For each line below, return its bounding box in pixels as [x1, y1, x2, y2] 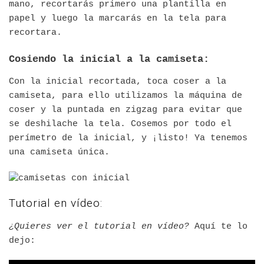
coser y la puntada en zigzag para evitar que [9, 105, 242, 115]
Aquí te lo [194, 222, 247, 232]
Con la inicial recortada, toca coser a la [9, 77, 226, 87]
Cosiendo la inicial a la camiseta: [9, 54, 209, 65]
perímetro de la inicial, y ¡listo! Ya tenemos [9, 133, 247, 144]
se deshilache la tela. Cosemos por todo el [9, 119, 232, 130]
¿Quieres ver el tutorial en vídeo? [9, 222, 194, 232]
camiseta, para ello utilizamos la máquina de [9, 91, 242, 101]
